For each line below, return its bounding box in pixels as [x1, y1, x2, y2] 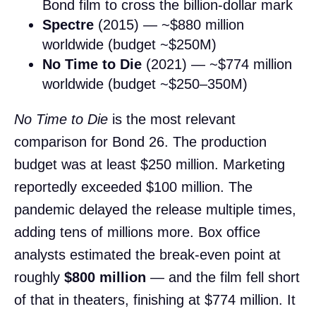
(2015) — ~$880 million [94, 17, 244, 33]
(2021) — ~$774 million [142, 56, 292, 73]
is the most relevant [108, 111, 236, 128]
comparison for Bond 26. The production [14, 134, 267, 150]
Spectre [42, 17, 94, 33]
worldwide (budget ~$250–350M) [42, 76, 248, 92]
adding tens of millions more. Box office [14, 224, 260, 241]
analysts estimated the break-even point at [14, 247, 281, 263]
